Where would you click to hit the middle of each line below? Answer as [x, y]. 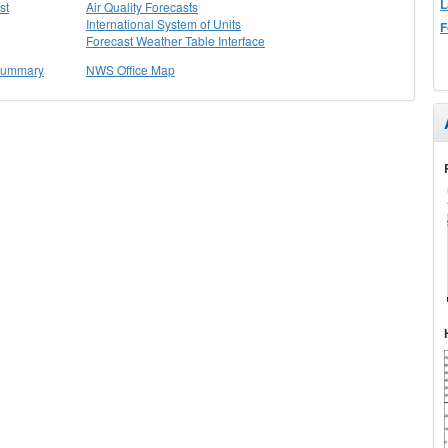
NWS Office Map [130, 69]
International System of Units [163, 23]
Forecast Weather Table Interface [175, 40]
